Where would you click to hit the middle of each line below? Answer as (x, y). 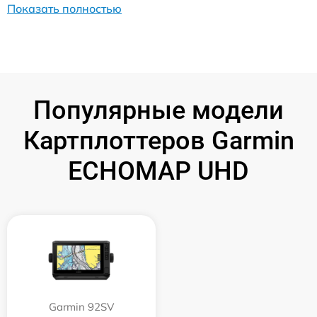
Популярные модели (158, 110)
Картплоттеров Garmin (158, 141)
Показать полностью (64, 8)
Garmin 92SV (81, 307)
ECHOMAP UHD (158, 171)
